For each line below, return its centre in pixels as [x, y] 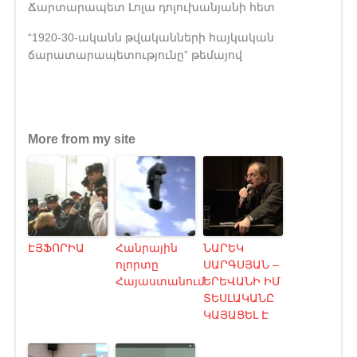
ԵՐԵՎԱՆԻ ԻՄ [242, 281]
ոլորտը [137, 264]
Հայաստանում [160, 281]
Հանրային [147, 247]
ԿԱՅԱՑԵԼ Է [236, 314]
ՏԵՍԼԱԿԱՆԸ [239, 298]
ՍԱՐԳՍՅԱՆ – [241, 264]
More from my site [82, 139]
